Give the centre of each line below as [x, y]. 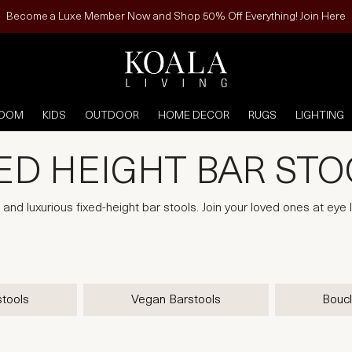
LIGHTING [320, 116]
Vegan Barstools [176, 300]
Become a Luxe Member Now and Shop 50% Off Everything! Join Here [176, 17]
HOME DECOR [194, 116]
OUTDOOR [112, 116]
